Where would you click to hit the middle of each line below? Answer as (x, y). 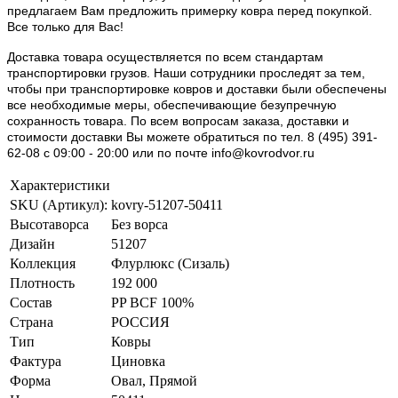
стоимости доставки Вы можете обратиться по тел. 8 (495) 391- (192, 136)
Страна (32, 322)
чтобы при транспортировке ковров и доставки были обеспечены (197, 88)
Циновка (138, 361)
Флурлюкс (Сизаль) (170, 263)
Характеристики (60, 185)
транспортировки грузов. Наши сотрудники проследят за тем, (186, 72)
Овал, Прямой (154, 380)
